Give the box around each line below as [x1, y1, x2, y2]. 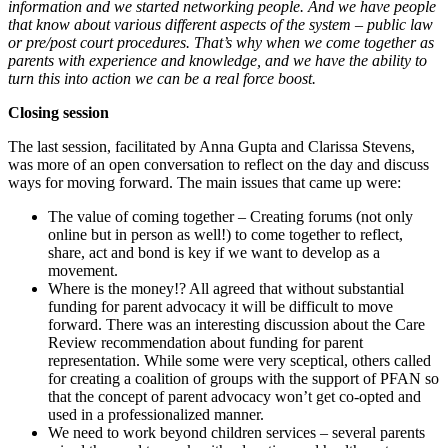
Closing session [8, 103, 113, 121]
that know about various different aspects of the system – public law [8, 15, 433, 33]
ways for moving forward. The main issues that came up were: [8, 173, 401, 191]
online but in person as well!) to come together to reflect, [48, 225, 403, 243]
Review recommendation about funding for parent [48, 333, 363, 351]
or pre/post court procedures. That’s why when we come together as [8, 33, 434, 51]
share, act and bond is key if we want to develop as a [48, 243, 380, 261]
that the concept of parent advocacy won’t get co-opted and [48, 387, 421, 405]
